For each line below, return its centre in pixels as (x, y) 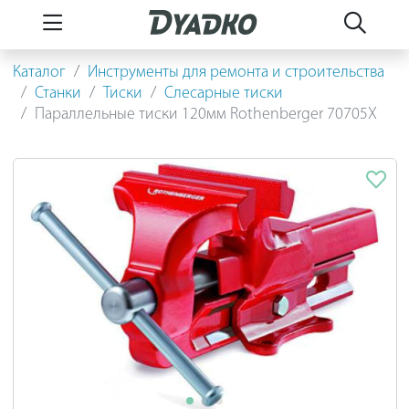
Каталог (39, 72)
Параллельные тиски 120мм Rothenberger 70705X (205, 114)
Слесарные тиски (223, 93)
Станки (58, 93)
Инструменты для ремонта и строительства (236, 72)
